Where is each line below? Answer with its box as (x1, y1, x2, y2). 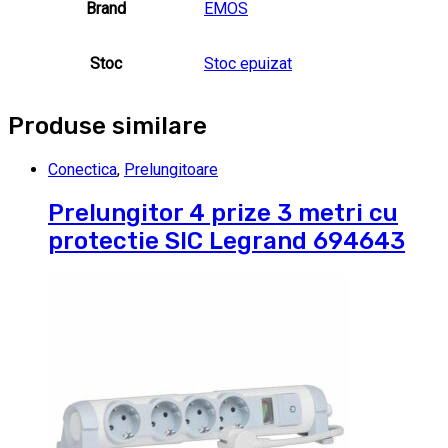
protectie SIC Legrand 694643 (48, 226, 405, 255)
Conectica (48, 160, 117, 180)
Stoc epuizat (204, 54, 292, 74)
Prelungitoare (124, 160, 218, 180)
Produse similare (8, 112, 207, 141)
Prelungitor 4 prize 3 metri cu (48, 198, 398, 227)
